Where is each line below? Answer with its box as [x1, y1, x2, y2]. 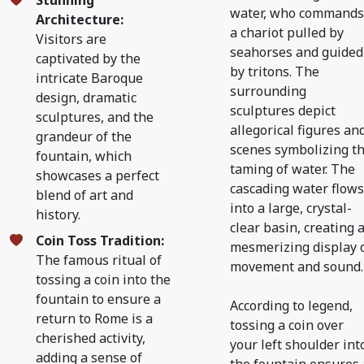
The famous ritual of [36, 251, 162, 269]
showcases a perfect [36, 167, 159, 184]
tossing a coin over [230, 316, 344, 334]
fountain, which [36, 147, 132, 165]
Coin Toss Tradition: [36, 232, 164, 249]
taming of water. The [230, 160, 355, 178]
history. [36, 206, 80, 223]
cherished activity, [36, 329, 145, 347]
